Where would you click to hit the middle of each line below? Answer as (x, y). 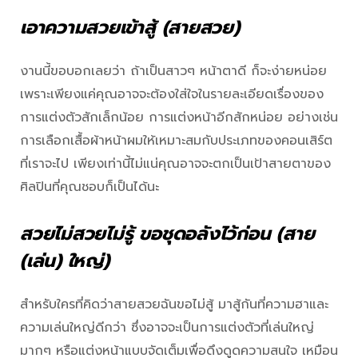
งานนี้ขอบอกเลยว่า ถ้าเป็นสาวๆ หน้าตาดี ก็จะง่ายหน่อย (173, 71)
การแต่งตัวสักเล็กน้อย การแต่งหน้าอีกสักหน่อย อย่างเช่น (179, 117)
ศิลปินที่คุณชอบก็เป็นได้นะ (89, 187)
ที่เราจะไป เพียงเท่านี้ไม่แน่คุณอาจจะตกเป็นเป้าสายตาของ (175, 163)
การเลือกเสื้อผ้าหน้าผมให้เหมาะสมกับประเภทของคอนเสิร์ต (176, 140)
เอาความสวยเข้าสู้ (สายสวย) (133, 27)
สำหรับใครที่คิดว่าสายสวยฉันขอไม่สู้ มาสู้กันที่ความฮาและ (174, 305)
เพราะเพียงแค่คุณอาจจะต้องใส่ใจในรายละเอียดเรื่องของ (172, 94)
